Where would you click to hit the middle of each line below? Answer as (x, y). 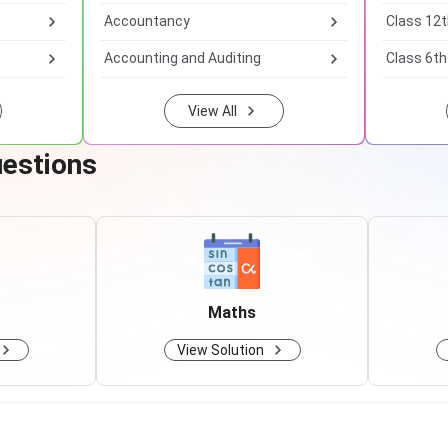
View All (212, 111)
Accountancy (147, 21)
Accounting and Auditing (182, 58)
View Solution (220, 350)
